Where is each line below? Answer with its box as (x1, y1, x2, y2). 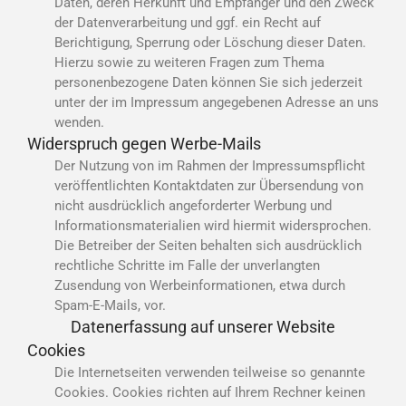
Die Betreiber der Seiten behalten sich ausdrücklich (54, 237, 362, 254)
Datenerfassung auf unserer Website (71, 317, 335, 336)
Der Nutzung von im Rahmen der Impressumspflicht (54, 157, 365, 174)
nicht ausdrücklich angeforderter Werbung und (54, 197, 332, 214)
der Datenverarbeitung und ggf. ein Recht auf (54, 14, 321, 31)
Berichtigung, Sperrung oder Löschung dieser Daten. (54, 34, 366, 51)
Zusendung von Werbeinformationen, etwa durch (54, 276, 345, 294)
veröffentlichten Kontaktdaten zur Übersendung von (54, 177, 363, 194)
